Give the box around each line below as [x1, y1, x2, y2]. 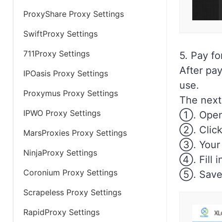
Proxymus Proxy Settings [23, 88, 118, 98]
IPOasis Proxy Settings [23, 68, 108, 78]
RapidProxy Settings [23, 207, 100, 217]
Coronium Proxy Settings [23, 167, 117, 177]
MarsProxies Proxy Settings [23, 128, 127, 138]
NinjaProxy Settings [23, 148, 97, 158]
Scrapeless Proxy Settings [23, 187, 121, 197]
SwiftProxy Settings [23, 29, 98, 39]
